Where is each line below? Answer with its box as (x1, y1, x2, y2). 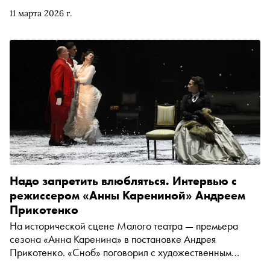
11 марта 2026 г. (10, 8, 72, 19)
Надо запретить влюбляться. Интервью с (10, 173, 237, 189)
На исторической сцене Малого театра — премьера (10, 219, 238, 233)
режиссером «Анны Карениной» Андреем (10, 187, 245, 203)
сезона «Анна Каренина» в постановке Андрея (10, 232, 216, 246)
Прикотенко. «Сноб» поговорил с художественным (10, 245, 231, 259)
